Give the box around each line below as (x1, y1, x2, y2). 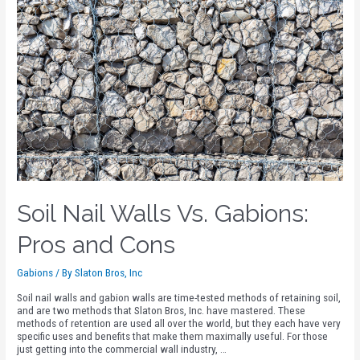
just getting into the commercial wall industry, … (17, 342, 227, 356)
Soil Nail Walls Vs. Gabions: (17, 198, 309, 227)
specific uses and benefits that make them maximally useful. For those (17, 329, 329, 343)
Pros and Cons (17, 230, 176, 259)
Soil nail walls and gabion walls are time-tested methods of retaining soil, (17, 291, 342, 305)
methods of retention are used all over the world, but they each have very (17, 317, 342, 330)
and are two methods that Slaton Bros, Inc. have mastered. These (17, 304, 306, 317)
